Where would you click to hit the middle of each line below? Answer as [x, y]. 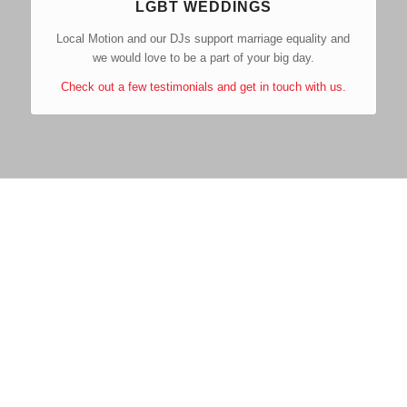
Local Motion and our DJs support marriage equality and [203, 39]
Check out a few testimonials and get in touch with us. [203, 87]
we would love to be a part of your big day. [203, 58]
